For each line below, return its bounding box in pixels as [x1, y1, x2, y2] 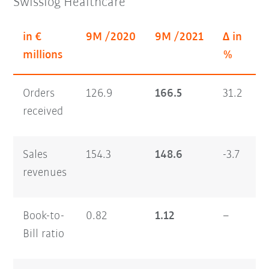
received [23, 105, 64, 118]
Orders [23, 87, 55, 100]
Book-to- [23, 210, 65, 222]
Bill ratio [23, 228, 65, 240]
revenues [23, 166, 67, 179]
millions [23, 49, 63, 61]
